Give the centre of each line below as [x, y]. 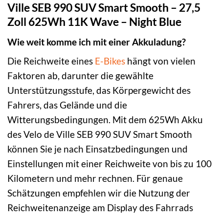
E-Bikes [110, 61]
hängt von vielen [160, 61]
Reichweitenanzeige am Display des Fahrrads [100, 208]
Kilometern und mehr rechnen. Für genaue [95, 178]
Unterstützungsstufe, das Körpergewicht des [99, 90]
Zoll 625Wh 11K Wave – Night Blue [94, 22]
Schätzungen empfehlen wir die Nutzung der [99, 193]
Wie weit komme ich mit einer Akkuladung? [97, 42]
